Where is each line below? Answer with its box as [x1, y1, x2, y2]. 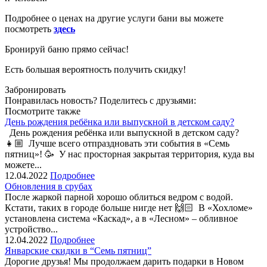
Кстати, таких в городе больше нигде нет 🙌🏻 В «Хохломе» [5, 202, 253, 213]
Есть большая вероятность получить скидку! [5, 64, 186, 74]
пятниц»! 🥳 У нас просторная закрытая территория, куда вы [5, 148, 254, 159]
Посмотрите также [5, 105, 80, 116]
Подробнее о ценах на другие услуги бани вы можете [5, 13, 223, 23]
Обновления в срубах [5, 181, 92, 191]
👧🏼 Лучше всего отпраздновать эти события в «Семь [5, 138, 229, 148]
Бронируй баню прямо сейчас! [5, 44, 129, 54]
